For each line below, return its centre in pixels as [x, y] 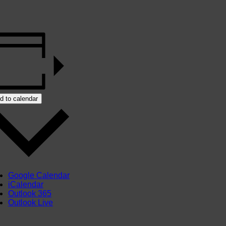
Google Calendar [39, 176]
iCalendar [26, 185]
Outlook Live [31, 203]
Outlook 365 [30, 194]
